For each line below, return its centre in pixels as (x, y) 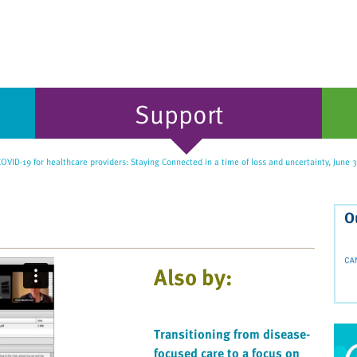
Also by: (194, 277)
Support (178, 113)
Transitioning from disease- (232, 334)
